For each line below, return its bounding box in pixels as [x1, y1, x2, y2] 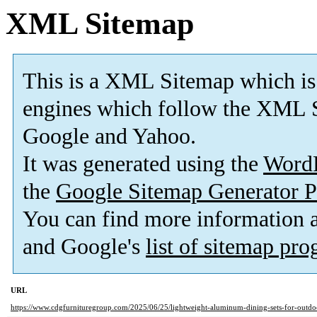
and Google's [23, 234, 146, 260]
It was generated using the [23, 151, 263, 177]
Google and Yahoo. [23, 124, 196, 149]
